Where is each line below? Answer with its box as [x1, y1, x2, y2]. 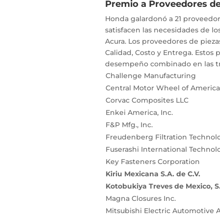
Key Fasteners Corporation [105, 157, 200, 166]
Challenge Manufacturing [105, 71, 196, 81]
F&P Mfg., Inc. [105, 120, 153, 130]
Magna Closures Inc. [105, 194, 176, 203]
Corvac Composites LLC [105, 96, 189, 105]
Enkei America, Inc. [105, 108, 173, 117]
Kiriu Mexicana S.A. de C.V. [105, 169, 200, 179]
